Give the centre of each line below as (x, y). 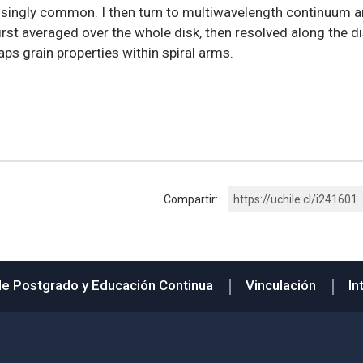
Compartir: (190, 199)
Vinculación (280, 285)
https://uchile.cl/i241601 (295, 199)
